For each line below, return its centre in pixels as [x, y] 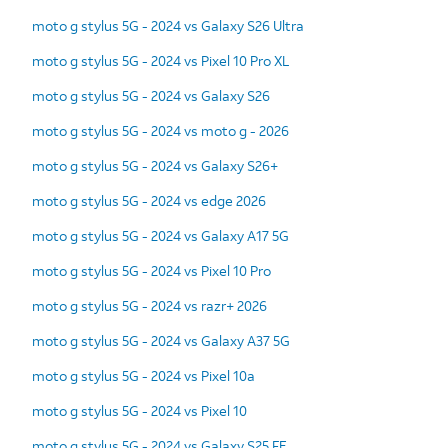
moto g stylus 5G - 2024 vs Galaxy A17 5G [160, 235]
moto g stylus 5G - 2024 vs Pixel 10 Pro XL [160, 60]
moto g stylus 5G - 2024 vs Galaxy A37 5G [161, 340]
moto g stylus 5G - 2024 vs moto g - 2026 [160, 130]
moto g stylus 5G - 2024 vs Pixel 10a [143, 375]
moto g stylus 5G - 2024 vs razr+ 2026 [149, 305]
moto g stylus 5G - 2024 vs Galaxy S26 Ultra [168, 25]
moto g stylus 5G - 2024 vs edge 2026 [149, 200]
